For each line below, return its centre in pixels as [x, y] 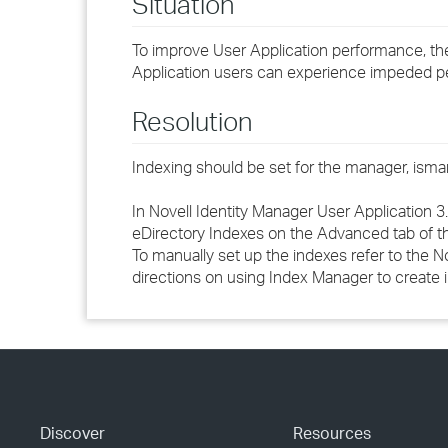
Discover [72, 433]
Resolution [192, 121]
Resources [331, 433]
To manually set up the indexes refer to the [282, 255]
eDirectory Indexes [198, 233]
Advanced [353, 233]
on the [290, 233]
